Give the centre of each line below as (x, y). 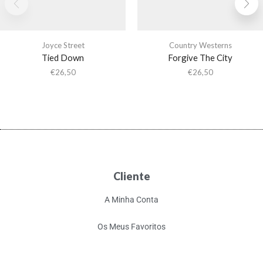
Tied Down (63, 57)
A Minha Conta (131, 199)
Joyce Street (63, 45)
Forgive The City (200, 57)
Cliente (131, 176)
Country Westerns (200, 45)
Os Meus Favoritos (131, 227)
